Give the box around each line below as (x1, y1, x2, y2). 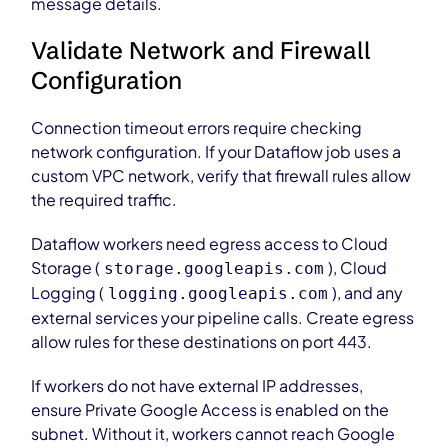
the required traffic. (31, 189, 178, 210)
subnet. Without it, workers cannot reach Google (31, 423, 396, 444)
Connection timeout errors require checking (31, 117, 363, 138)
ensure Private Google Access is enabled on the (31, 399, 390, 420)
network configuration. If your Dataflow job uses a (31, 141, 402, 162)
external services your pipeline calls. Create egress (31, 307, 415, 328)
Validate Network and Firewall (31, 36, 372, 65)
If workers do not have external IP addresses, (31, 375, 364, 396)
